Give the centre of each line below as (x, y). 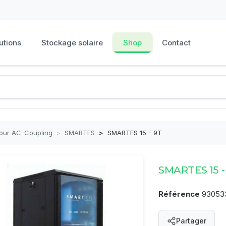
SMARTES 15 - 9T (135, 133)
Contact (177, 43)
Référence (179, 194)
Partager (191, 221)
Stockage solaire (72, 43)
